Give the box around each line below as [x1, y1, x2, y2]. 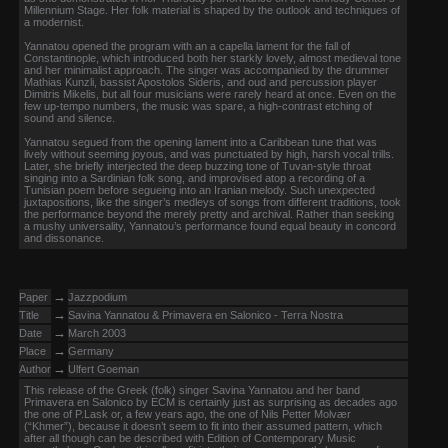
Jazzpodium [68, 291, 127, 303]
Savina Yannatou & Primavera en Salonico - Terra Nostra [68, 309, 343, 321]
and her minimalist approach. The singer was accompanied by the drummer [24, 64, 389, 76]
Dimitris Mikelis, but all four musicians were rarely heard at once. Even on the [24, 88, 396, 100]
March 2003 [68, 327, 126, 339]
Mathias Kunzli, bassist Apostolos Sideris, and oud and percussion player [24, 76, 377, 88]
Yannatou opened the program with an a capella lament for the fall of [24, 40, 350, 52]
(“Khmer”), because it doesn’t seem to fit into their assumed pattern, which [24, 420, 382, 432]
